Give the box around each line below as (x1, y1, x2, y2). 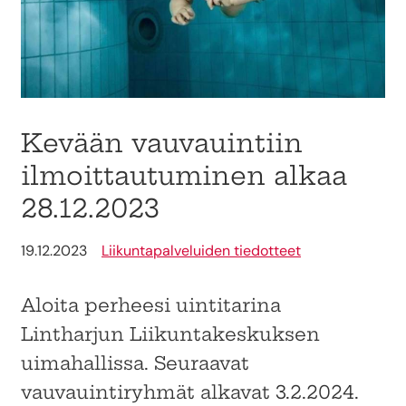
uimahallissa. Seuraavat (21, 351, 249, 374)
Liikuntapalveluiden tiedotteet (101, 240, 301, 260)
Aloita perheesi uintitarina (21, 293, 281, 316)
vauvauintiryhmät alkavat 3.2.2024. (21, 380, 359, 403)
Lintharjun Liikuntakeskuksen (21, 322, 320, 345)
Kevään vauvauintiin (21, 126, 303, 159)
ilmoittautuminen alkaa (21, 159, 347, 191)
